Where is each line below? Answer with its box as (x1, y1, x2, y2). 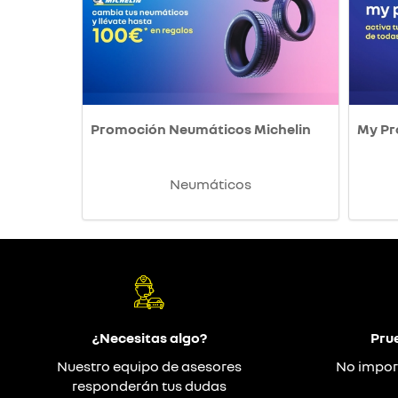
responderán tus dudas (72, 377, 227, 394)
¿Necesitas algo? (92, 329, 207, 346)
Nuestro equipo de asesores (57, 357, 242, 375)
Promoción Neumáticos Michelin (91, 120, 311, 138)
